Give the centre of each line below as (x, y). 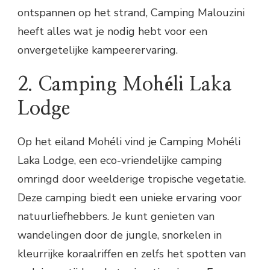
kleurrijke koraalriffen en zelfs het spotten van (132, 254)
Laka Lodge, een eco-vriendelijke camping (120, 161)
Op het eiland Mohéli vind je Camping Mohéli (129, 142)
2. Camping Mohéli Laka (125, 84)
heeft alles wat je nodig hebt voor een (112, 31)
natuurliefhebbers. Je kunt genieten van (116, 217)
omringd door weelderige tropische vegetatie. (132, 179)
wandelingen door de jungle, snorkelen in (120, 235)
